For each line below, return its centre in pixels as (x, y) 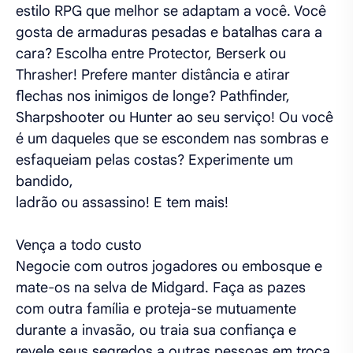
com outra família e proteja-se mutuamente (156, 309)
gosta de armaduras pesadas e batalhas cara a (169, 32)
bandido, (45, 181)
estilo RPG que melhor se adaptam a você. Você (171, 11)
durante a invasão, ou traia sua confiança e (156, 330)
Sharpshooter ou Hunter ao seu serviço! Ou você (175, 117)
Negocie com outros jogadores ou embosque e (169, 266)
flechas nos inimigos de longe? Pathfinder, (153, 96)
